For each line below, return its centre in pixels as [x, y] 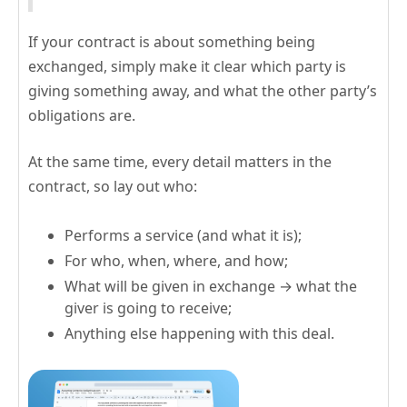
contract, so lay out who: [113, 187]
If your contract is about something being [172, 42]
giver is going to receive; [148, 308]
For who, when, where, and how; [176, 261]
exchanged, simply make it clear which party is [187, 67]
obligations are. [82, 116]
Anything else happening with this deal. [199, 334]
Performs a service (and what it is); [183, 236]
